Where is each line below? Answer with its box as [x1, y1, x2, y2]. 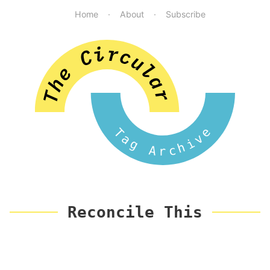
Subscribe [165, 8, 206, 19]
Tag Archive [111, 125, 214, 159]
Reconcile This [67, 202, 202, 221]
